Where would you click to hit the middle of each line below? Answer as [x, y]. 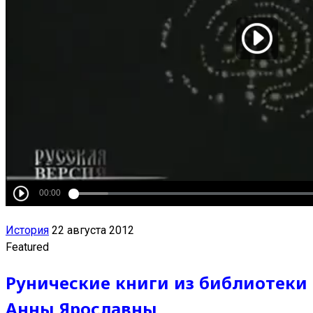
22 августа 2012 [93, 230]
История [27, 230]
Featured [27, 247]
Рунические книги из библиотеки [156, 282]
